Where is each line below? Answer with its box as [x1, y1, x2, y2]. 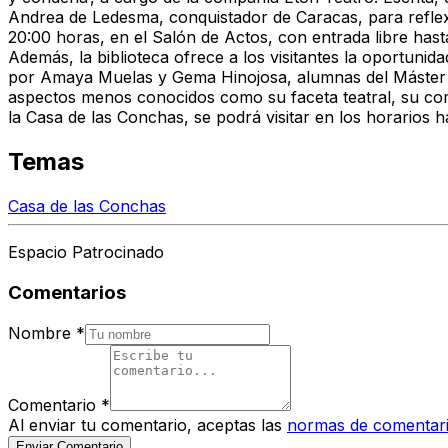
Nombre [8, 322, 71, 343]
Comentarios [8, 281, 126, 304]
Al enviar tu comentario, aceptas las [8, 414, 282, 435]
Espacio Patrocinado [8, 242, 164, 263]
